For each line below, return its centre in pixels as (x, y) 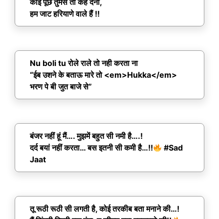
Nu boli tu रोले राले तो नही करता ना (84, 63)
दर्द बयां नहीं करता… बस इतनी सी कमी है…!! (91, 148)
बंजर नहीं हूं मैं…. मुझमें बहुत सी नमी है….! (87, 136)
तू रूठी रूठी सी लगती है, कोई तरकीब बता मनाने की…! (105, 209)
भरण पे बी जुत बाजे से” (61, 87)
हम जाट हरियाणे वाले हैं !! (65, 14)
